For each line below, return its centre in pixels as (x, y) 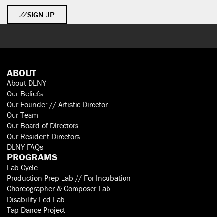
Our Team (23, 115)
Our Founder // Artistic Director (57, 104)
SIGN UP (41, 14)
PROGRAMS (32, 156)
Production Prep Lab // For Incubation (69, 178)
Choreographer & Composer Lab (59, 188)
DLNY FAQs (25, 147)
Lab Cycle (22, 167)
